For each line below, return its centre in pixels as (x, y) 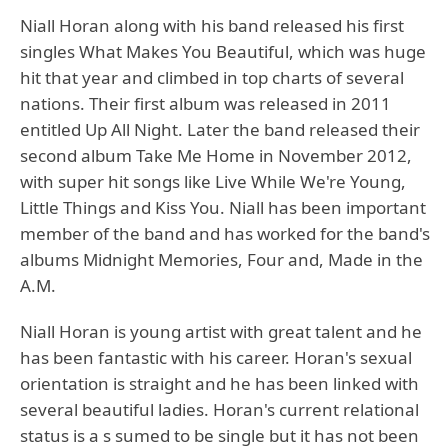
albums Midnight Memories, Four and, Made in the (221, 259)
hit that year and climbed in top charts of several (212, 77)
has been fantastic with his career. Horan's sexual (216, 357)
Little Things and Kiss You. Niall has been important (223, 207)
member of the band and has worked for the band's (225, 233)
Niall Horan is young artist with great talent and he (221, 331)
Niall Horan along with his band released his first (212, 25)
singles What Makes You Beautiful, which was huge (223, 51)
